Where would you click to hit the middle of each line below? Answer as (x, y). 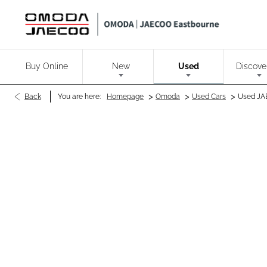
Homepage (125, 97)
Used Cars (209, 97)
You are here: (79, 97)
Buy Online (47, 66)
